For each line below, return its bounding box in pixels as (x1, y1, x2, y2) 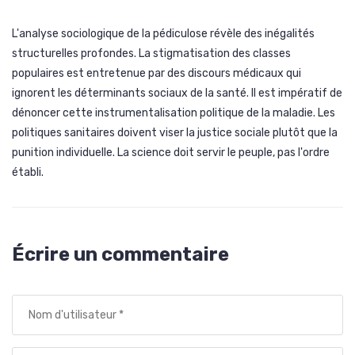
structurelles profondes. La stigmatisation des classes (12, 47, 291, 61)
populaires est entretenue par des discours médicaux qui (12, 67, 301, 81)
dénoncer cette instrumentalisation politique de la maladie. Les (12, 106, 335, 120)
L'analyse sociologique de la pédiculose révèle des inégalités (12, 27, 315, 41)
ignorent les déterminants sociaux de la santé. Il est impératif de (12, 86, 342, 101)
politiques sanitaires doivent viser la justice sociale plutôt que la (12, 126, 338, 140)
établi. (12, 166, 44, 180)
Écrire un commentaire (12, 243, 229, 266)
